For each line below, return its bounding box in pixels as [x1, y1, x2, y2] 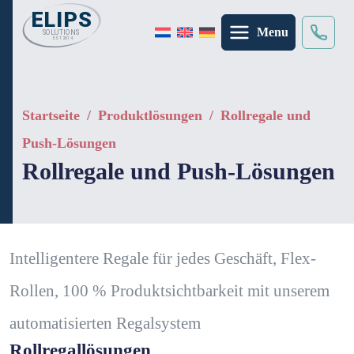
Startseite [22, 107, 80, 124]
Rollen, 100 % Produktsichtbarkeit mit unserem [9, 281, 330, 301]
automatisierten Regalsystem [9, 314, 201, 333]
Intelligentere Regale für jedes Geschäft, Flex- [9, 249, 316, 269]
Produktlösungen [98, 107, 206, 124]
